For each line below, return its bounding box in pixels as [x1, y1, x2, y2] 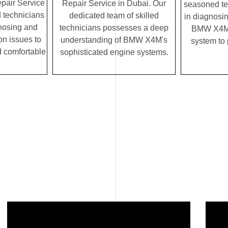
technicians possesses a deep [60, 23, 168, 33]
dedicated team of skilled [69, 11, 159, 20]
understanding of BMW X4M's [61, 36, 167, 45]
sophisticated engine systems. [60, 48, 168, 57]
